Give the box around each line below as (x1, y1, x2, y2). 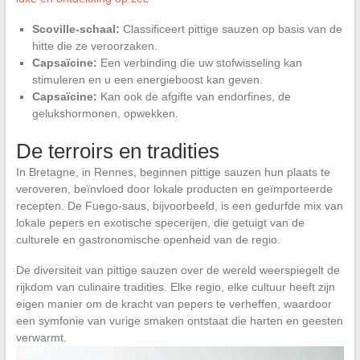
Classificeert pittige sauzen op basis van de (119, 22, 342, 35)
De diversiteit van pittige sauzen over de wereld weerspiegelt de (15, 263, 340, 276)
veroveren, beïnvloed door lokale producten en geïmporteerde (15, 182, 333, 195)
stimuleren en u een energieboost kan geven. (31, 72, 263, 86)
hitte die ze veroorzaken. (31, 39, 157, 52)
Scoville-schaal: (31, 22, 120, 35)
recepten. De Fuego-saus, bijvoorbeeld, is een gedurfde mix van (15, 198, 343, 212)
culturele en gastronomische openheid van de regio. (15, 232, 280, 246)
